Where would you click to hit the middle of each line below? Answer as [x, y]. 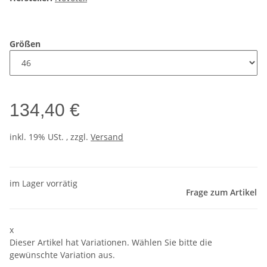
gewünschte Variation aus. [62, 255]
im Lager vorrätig [44, 184]
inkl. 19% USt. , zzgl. [50, 137]
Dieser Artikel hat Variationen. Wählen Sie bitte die [111, 243]
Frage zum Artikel [221, 193]
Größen [26, 44]
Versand [107, 137]
